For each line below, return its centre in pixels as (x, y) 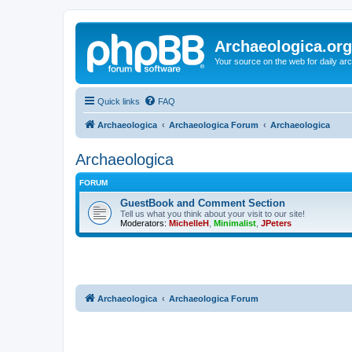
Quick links (119, 101)
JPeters (276, 223)
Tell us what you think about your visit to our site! (213, 213)
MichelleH (189, 223)
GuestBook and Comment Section (203, 203)
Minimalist (235, 223)
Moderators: (143, 223)
